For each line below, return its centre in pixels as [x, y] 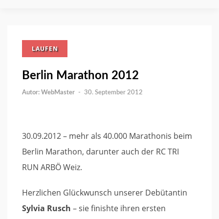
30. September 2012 [113, 93]
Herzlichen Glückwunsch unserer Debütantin [105, 193]
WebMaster [58, 93]
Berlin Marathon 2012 [80, 76]
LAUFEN [45, 49]
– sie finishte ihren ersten [118, 208]
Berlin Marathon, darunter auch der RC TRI [100, 152]
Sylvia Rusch [46, 208]
